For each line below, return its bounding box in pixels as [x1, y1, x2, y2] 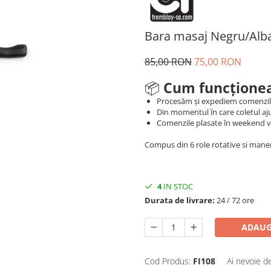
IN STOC [162, 181, 193, 192]
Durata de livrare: [145, 195, 215, 206]
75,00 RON [194, 55, 241, 68]
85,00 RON [145, 55, 192, 68]
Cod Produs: [145, 255, 191, 267]
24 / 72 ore [215, 195, 254, 206]
